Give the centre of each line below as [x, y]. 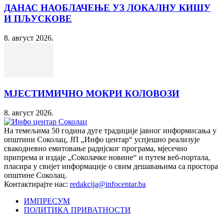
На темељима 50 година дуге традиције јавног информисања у [110, 130]
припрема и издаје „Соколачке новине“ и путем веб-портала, [107, 157]
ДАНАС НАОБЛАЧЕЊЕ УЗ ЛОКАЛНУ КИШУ [107, 7]
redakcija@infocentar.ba [108, 184]
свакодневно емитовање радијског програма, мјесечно [96, 148]
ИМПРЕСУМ [47, 201]
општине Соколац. [35, 175]
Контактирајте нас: [37, 184]
